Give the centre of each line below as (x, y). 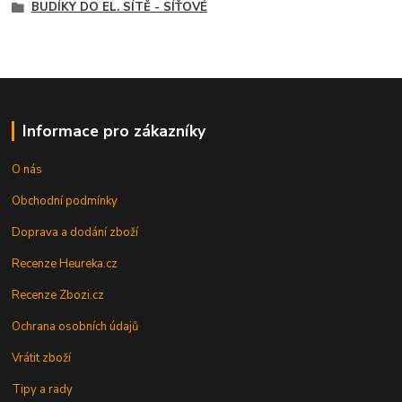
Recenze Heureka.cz (65, 263)
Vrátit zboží (42, 358)
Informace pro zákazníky (114, 131)
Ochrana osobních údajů (75, 326)
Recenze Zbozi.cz (58, 295)
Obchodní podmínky (65, 201)
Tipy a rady (43, 389)
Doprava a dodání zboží (75, 232)
